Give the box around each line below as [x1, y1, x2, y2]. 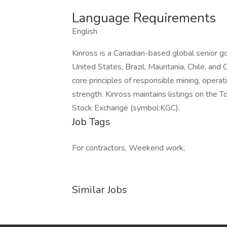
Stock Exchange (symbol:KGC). [72, 102, 180, 113]
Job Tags [72, 115, 110, 129]
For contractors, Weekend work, [72, 142, 185, 154]
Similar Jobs [72, 183, 127, 197]
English [72, 26, 97, 37]
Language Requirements [72, 9, 216, 27]
